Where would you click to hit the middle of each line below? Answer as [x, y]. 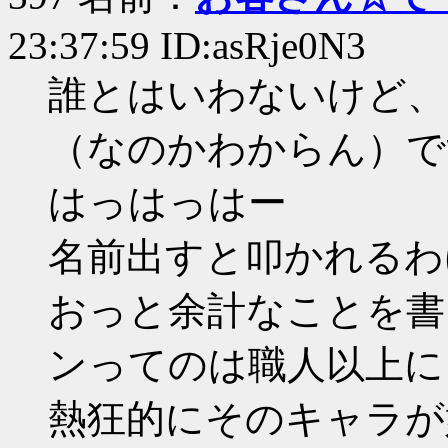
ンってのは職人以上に [246, 364]
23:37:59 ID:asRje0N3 [187, 45]
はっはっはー [167, 202]
